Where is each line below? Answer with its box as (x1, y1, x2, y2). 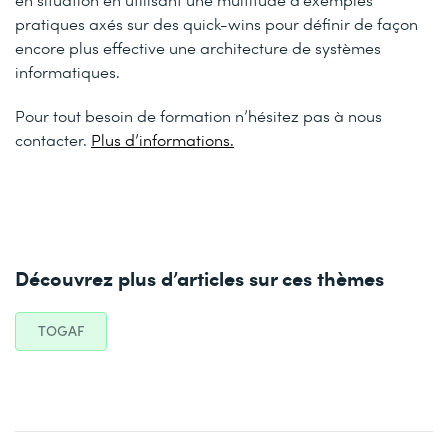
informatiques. (15, 61, 120, 82)
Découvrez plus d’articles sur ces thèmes (15, 264, 384, 291)
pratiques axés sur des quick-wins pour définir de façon (15, 13, 418, 34)
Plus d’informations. (91, 129, 234, 150)
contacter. (15, 129, 91, 150)
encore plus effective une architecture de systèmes (15, 37, 381, 58)
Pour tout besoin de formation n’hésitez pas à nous (15, 105, 382, 126)
